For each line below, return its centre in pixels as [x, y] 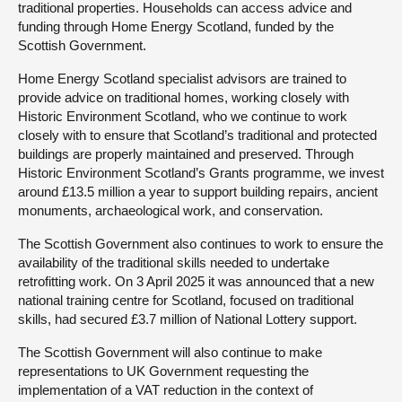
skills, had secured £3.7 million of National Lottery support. [188, 319]
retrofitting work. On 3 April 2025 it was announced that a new [196, 281]
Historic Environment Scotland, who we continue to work [183, 116]
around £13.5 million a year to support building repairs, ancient [198, 192]
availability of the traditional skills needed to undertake [174, 262]
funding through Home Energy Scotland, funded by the [176, 26]
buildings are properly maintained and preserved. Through [186, 154]
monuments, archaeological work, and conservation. [170, 210]
